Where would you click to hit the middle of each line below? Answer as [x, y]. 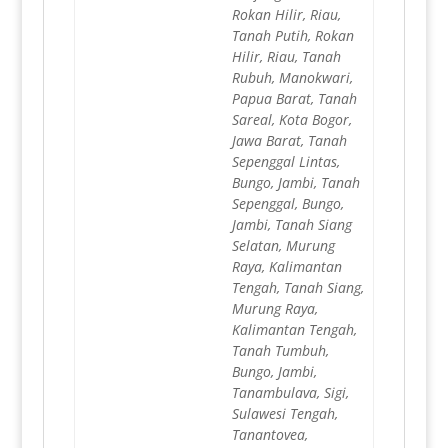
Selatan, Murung [283, 246]
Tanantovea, [269, 435]
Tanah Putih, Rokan [292, 36]
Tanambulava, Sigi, [290, 393]
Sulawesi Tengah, [284, 414]
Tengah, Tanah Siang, [297, 288]
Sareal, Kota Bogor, [291, 120]
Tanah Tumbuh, [280, 351]
